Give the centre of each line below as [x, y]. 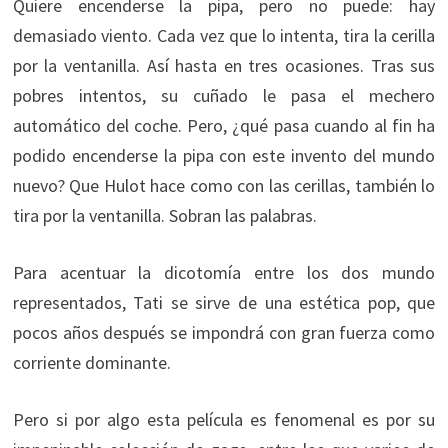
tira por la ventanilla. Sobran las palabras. [164, 216]
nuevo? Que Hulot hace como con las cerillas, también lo [224, 186]
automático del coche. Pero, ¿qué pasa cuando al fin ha [224, 126]
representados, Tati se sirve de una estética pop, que [224, 303]
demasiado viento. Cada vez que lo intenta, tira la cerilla [224, 36]
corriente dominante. [91, 363]
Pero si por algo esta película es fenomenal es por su [224, 420]
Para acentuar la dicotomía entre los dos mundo [224, 273]
